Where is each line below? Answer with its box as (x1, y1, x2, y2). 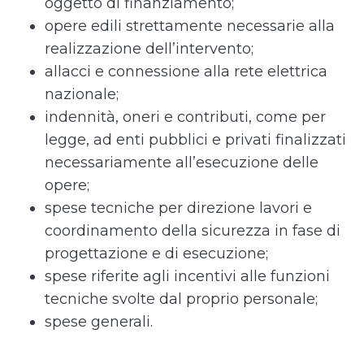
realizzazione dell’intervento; (45, 40, 258, 58)
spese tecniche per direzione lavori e (45, 199, 312, 217)
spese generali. (45, 313, 153, 331)
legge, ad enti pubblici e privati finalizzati (45, 131, 346, 149)
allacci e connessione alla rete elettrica (45, 63, 327, 80)
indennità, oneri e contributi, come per (45, 108, 326, 126)
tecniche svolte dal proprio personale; (45, 290, 318, 308)
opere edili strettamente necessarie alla (45, 17, 335, 35)
